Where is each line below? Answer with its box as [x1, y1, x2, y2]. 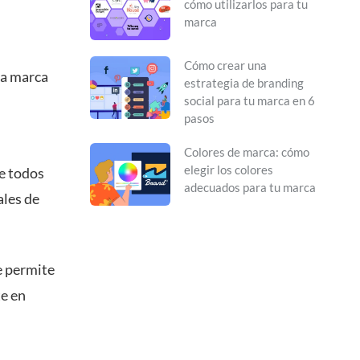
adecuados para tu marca [184, 180, 316, 195]
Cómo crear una [184, 58, 267, 73]
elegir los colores [184, 162, 273, 178]
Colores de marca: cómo [184, 145, 309, 160]
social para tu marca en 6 [184, 93, 315, 108]
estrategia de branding [184, 76, 304, 91]
